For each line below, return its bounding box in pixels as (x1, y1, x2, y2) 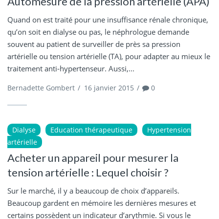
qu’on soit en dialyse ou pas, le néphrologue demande (7, 26, 189, 37)
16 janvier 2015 (84, 83, 134, 92)
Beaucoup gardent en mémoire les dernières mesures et (7, 198, 196, 208)
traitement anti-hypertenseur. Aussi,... (7, 63, 134, 73)
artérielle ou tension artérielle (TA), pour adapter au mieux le (7, 51, 210, 61)
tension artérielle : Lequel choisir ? (7, 166, 169, 179)
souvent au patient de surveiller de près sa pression (7, 39, 180, 49)
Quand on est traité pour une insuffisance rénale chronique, (7, 14, 208, 24)
